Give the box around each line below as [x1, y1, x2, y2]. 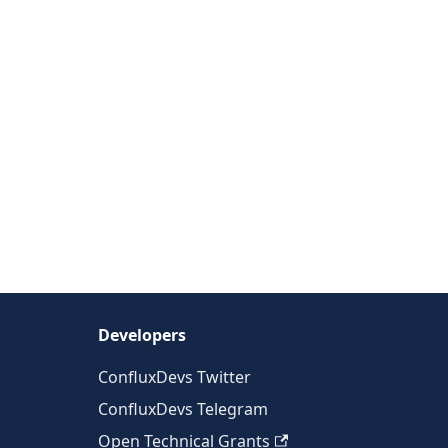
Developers [98, 324, 186, 346]
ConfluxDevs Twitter [98, 366, 251, 388]
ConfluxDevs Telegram [98, 398, 268, 420]
